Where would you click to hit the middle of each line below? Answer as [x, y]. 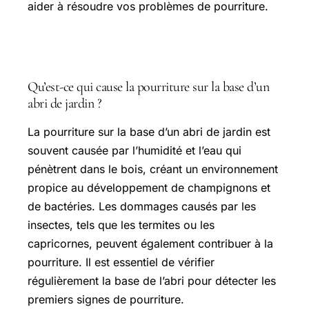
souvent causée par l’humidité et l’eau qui [134, 150]
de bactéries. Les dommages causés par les [142, 206]
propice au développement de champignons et [149, 188]
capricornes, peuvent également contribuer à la [150, 243]
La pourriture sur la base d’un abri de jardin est [149, 132]
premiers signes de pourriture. [106, 299]
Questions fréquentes [99, 51]
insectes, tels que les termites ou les [121, 225]
